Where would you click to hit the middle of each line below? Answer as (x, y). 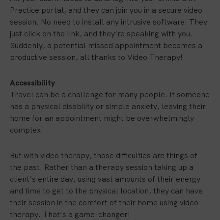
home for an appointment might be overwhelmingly (102, 118)
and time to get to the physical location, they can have (106, 191)
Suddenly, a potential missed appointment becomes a (106, 45)
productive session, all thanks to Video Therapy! (96, 57)
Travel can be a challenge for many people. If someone (110, 95)
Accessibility (32, 83)
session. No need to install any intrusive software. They (109, 22)
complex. (27, 130)
